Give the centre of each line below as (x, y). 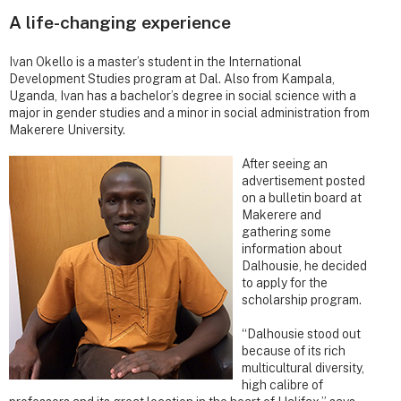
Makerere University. (67, 130)
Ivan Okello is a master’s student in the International (155, 62)
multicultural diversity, (303, 368)
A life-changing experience (120, 21)
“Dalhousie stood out (301, 334)
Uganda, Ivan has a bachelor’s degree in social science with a (183, 96)
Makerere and (282, 215)
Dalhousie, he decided (304, 266)
